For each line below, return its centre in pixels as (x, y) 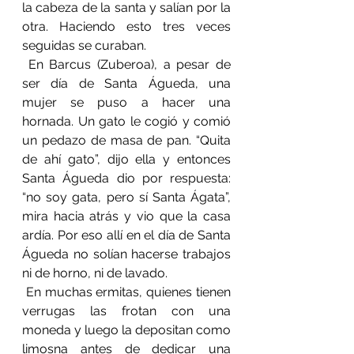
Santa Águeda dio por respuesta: (126, 178)
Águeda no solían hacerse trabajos (126, 254)
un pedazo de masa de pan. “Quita (126, 140)
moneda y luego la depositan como (126, 330)
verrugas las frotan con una (126, 311)
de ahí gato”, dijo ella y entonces (126, 159)
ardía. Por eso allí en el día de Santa (126, 235)
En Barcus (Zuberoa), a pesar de (126, 64)
